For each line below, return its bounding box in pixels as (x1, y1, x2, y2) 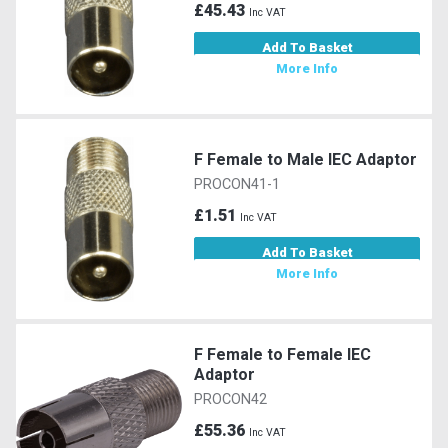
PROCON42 (194, 390, 268, 408)
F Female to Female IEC (194, 344, 372, 364)
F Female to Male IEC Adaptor (194, 149, 418, 169)
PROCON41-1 (194, 175, 281, 193)
